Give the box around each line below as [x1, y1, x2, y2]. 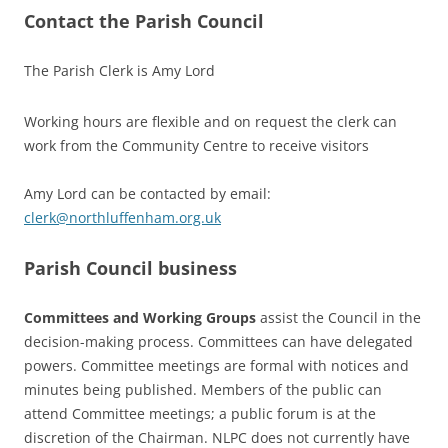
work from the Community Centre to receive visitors [24, 135, 369, 155]
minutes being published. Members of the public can [24, 379, 382, 399]
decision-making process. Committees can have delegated [24, 331, 413, 351]
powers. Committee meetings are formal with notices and [24, 355, 409, 375]
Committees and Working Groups [24, 307, 256, 327]
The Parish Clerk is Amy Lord [24, 60, 215, 80]
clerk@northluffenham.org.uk [24, 207, 221, 227]
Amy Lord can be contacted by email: [24, 183, 271, 203]
